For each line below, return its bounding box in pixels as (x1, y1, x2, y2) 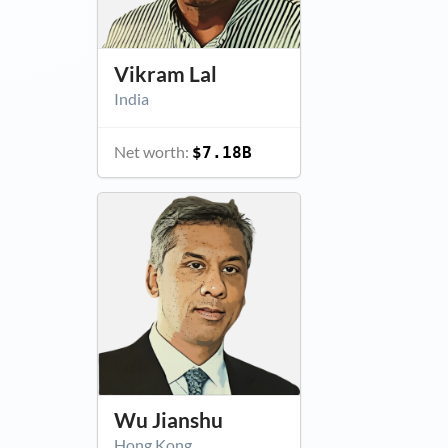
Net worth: (113, 141, 192, 161)
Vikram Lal (113, 61, 217, 86)
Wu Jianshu (113, 408, 223, 433)
